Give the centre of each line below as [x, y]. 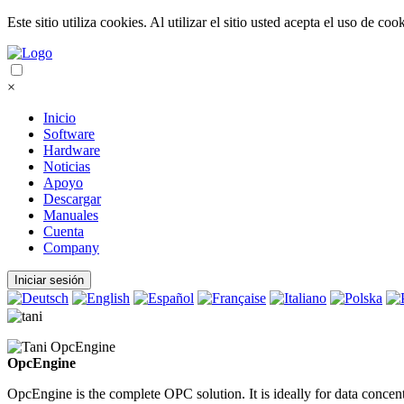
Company [71, 248]
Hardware [72, 150]
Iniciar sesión [49, 280]
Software [69, 134]
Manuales [71, 215]
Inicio [60, 118]
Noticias [67, 166]
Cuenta [64, 231]
